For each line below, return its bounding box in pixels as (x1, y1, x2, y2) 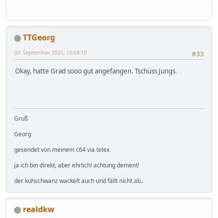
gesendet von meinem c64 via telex (14, 145, 109, 154)
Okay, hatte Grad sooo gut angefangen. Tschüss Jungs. (15, 66, 177, 75)
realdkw (23, 204, 54, 215)
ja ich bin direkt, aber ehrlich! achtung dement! (14, 161, 139, 170)
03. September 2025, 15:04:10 (14, 49, 87, 56)
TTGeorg (23, 32, 55, 43)
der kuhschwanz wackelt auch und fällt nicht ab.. (14, 177, 144, 185)
